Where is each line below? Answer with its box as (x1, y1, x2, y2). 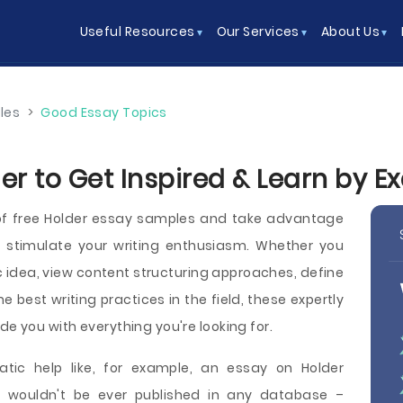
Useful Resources (79, 22, 195, 40)
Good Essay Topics (40, 103, 167, 121)
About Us (320, 22, 381, 40)
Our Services (216, 22, 300, 40)
